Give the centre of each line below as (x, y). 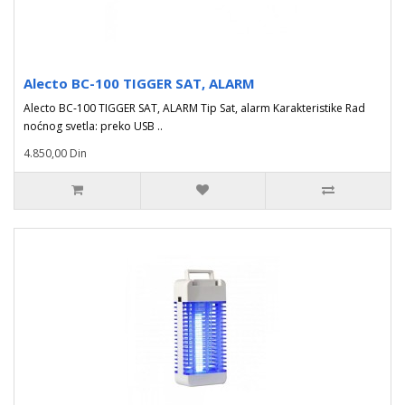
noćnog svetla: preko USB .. (93, 126)
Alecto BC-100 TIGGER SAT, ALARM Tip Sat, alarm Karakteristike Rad (194, 108)
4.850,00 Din (55, 153)
